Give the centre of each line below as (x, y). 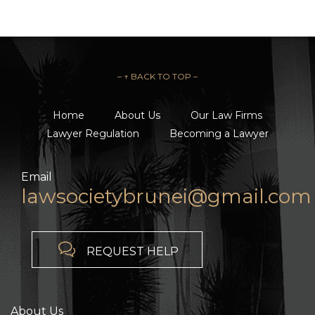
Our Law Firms (226, 116)
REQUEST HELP (132, 251)
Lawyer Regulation (93, 134)
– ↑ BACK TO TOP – (157, 77)
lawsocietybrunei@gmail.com (166, 197)
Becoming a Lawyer (219, 134)
